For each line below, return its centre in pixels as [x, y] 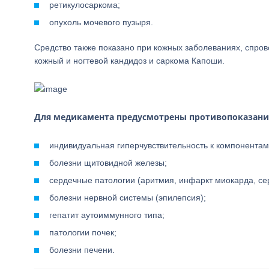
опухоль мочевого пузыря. [101, 22]
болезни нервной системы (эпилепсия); [128, 198]
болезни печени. [82, 250]
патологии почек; [83, 232]
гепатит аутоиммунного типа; [107, 215]
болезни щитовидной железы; [108, 163]
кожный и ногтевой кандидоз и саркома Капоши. [129, 61]
